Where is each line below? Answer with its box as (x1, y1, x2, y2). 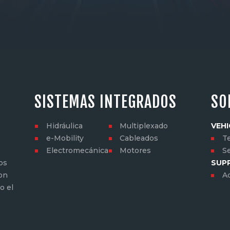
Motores (120, 145, 151, 155)
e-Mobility (46, 133, 84, 143)
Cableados (120, 133, 159, 143)
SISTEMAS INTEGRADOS (34, 92, 177, 112)
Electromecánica (46, 145, 108, 155)
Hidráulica (46, 121, 83, 130)
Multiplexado (120, 121, 168, 130)
